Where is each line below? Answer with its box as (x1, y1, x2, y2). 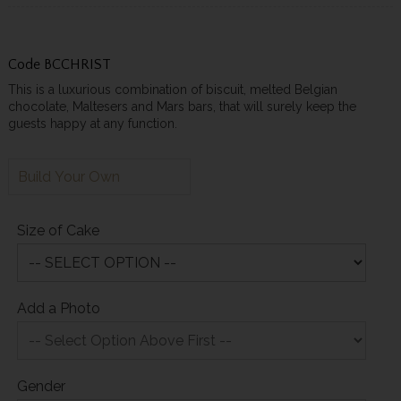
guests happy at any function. (7, 116, 192, 132)
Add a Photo (16, 300, 100, 318)
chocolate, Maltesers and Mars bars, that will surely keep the (7, 99, 356, 115)
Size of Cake (16, 222, 99, 240)
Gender (16, 378, 65, 396)
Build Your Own (17, 168, 120, 186)
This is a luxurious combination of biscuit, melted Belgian (7, 82, 337, 98)
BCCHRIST (43, 56, 111, 73)
